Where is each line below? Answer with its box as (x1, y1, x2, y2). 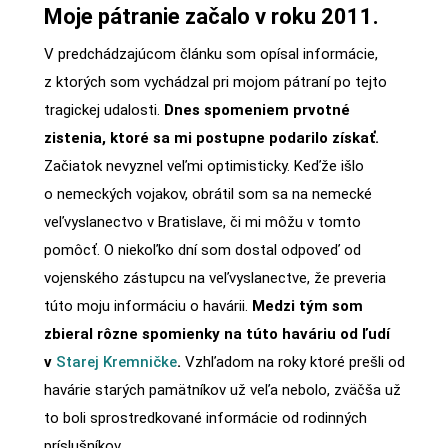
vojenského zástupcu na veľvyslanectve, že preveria (43, 269, 386, 288)
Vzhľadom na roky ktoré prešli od (180, 353, 405, 372)
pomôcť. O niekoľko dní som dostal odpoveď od (43, 241, 361, 260)
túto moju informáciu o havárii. (43, 297, 252, 316)
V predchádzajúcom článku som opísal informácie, (43, 45, 378, 64)
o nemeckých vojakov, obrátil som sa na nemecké (43, 185, 372, 204)
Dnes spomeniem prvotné (163, 101, 350, 120)
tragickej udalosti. (43, 101, 164, 120)
